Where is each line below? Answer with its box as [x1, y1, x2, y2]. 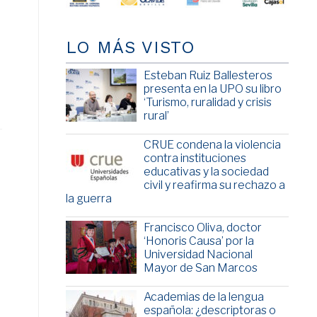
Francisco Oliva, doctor [143, 221, 262, 235]
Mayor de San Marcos [143, 261, 258, 275]
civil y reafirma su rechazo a [143, 178, 285, 192]
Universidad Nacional [143, 248, 253, 262]
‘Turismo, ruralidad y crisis [143, 96, 272, 110]
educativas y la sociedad [143, 165, 269, 179]
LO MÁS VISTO [65, 38, 195, 58]
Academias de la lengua [143, 290, 264, 304]
